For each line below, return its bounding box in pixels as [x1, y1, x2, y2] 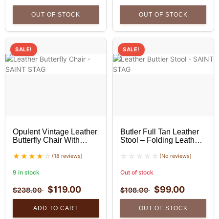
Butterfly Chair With [13, 136, 80, 145]
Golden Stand [13, 144, 61, 153]
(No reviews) [159, 153, 192, 160]
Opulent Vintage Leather [13, 128, 97, 136]
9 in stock [13, 169, 40, 176]
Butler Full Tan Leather [120, 128, 199, 136]
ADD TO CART [33, 205, 78, 212]
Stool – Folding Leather [120, 136, 201, 145]
